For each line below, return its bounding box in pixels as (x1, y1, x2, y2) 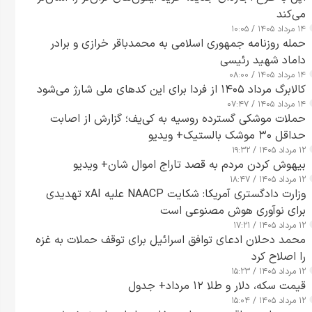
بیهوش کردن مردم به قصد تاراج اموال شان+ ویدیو (73, 157, 306, 174)
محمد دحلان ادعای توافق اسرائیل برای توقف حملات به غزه (36, 232, 306, 249)
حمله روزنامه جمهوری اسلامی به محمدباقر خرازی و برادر (50, 36, 306, 53)
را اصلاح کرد (251, 249, 306, 266)
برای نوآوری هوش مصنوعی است (160, 203, 306, 220)
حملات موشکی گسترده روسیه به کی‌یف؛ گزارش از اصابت (50, 111, 306, 128)
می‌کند (276, 6, 306, 24)
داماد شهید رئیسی (220, 52, 306, 70)
